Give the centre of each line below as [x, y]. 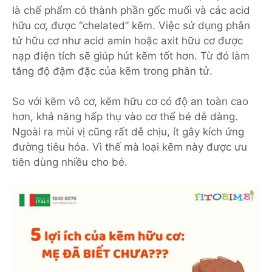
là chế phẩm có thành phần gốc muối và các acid [131, 10]
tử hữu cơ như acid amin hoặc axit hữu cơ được [127, 40]
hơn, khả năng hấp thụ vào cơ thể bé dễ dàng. [125, 117]
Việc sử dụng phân [204, 25]
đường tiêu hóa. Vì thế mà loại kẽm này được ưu [130, 147]
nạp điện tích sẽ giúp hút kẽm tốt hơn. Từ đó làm [131, 56]
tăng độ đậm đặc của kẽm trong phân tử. [112, 71]
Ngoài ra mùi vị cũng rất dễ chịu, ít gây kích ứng [128, 132]
